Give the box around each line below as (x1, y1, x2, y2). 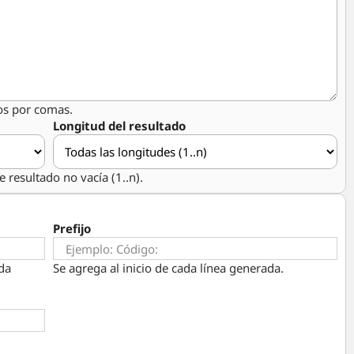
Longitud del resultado (52, 118, 186, 134)
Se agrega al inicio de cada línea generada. (52, 260, 284, 276)
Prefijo (52, 220, 91, 236)
